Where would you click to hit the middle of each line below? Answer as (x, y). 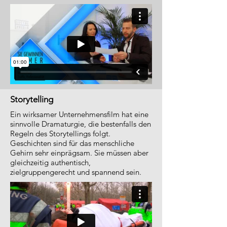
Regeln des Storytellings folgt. (60, 134)
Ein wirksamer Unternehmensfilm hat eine (79, 114)
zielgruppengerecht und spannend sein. (76, 172)
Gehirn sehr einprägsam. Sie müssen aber (79, 153)
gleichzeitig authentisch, (50, 162)
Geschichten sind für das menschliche (72, 143)
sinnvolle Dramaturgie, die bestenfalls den (81, 124)
